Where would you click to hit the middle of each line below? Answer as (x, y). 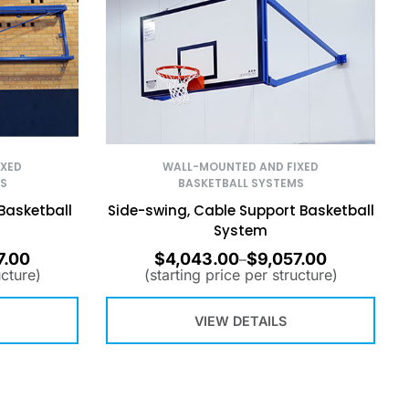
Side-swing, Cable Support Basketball (241, 210)
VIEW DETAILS (241, 320)
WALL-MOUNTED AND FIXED (241, 166)
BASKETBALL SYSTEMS (241, 183)
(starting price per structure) (241, 275)
